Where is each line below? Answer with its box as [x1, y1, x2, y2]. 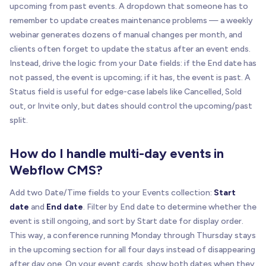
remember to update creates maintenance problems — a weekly [9, 15, 253, 26]
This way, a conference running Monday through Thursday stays [9, 230, 256, 241]
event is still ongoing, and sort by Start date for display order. [9, 216, 243, 227]
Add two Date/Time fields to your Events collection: [9, 188, 214, 198]
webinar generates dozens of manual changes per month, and [9, 30, 242, 40]
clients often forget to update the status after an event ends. [9, 44, 251, 55]
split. [9, 115, 28, 126]
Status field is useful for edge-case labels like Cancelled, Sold [9, 87, 242, 97]
